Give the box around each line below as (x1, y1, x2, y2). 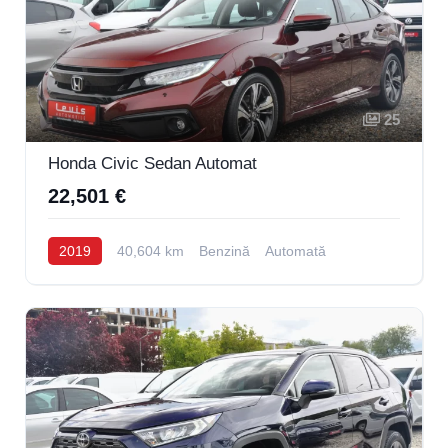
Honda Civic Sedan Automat (48, 153, 257, 173)
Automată (265, 242, 326, 259)
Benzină (199, 242, 250, 259)
